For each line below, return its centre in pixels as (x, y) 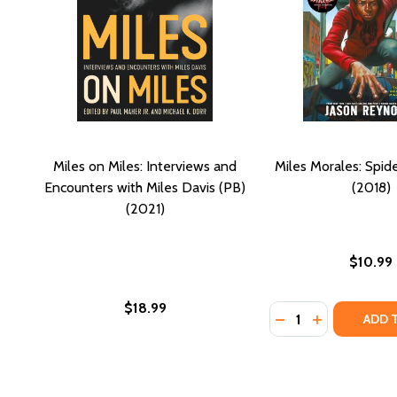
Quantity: (297, 312)
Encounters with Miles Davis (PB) (145, 187)
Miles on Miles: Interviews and (145, 166)
